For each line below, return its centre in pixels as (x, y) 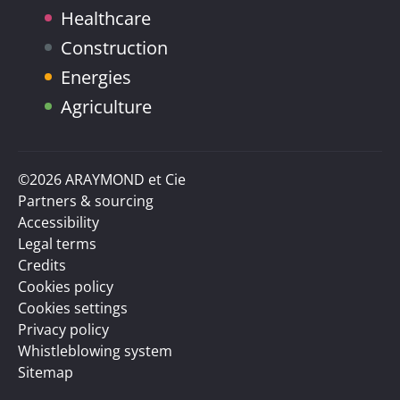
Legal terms (57, 243)
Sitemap (46, 372)
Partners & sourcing (86, 200)
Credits (42, 265)
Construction (114, 47)
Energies (96, 77)
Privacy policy (63, 329)
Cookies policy (66, 286)
